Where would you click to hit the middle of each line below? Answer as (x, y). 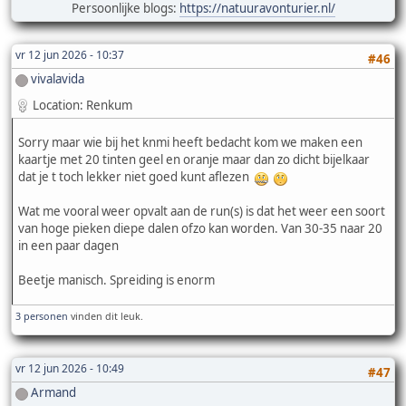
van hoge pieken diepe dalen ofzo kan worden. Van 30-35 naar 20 (200, 228)
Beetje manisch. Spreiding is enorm (116, 280)
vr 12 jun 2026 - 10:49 (70, 369)
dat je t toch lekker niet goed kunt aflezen (136, 176)
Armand (53, 393)
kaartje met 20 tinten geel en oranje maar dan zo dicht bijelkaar (194, 159)
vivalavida (58, 79)
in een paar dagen (70, 245)
